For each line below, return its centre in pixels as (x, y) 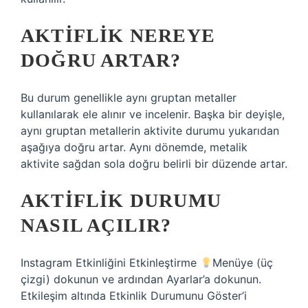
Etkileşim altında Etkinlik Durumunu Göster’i (134, 296)
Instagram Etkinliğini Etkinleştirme (110, 263)
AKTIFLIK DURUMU (121, 200)
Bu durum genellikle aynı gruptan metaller (129, 98)
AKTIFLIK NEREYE (118, 35)
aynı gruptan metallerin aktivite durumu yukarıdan (150, 131)
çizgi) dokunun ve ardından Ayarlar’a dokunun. (141, 279)
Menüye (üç (243, 263)
